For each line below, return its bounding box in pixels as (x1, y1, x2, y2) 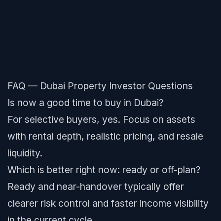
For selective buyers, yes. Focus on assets (7, 113, 195, 125)
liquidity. (7, 147, 42, 159)
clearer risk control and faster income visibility (7, 197, 209, 209)
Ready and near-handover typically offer (7, 181, 184, 192)
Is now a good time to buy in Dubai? (7, 97, 164, 109)
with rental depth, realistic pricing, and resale (7, 130, 203, 142)
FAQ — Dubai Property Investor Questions (7, 80, 193, 92)
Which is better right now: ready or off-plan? (7, 164, 201, 176)
